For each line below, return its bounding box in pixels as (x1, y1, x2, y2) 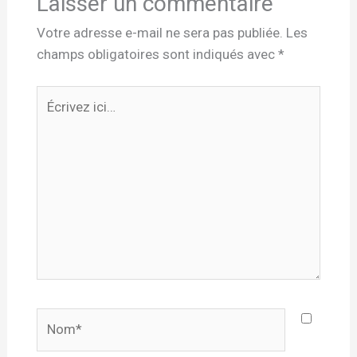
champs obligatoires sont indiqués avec (36, 46, 278, 63)
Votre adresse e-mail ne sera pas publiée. (36, 25, 283, 41)
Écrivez (35, 87, 79, 104)
